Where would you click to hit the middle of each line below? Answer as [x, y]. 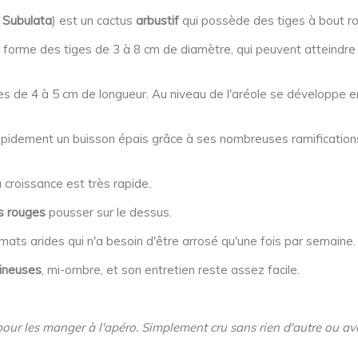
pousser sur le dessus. [109, 212]
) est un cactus [94, 20]
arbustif [157, 20]
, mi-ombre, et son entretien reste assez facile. [171, 270]
